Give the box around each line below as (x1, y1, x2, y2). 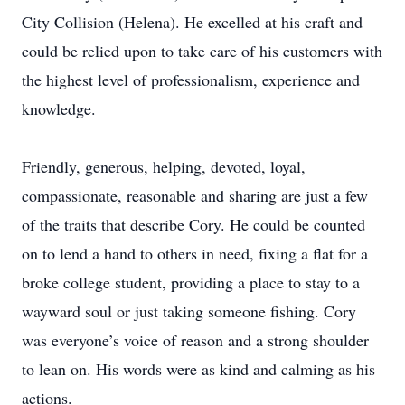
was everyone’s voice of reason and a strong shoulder (22, 329, 369, 351)
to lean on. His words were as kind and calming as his (22, 358, 375, 380)
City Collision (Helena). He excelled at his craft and (22, 11, 363, 33)
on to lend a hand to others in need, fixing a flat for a (22, 242, 368, 264)
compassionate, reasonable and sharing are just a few (22, 184, 368, 206)
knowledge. (22, 98, 96, 119)
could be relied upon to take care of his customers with (22, 40, 382, 61)
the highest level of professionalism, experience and (22, 69, 360, 90)
